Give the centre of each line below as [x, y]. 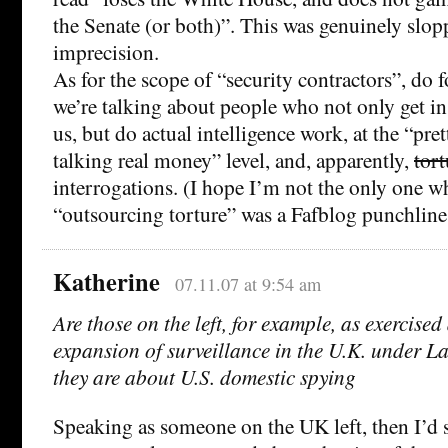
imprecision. [106, 52]
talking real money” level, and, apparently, [233, 160]
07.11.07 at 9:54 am [247, 284]
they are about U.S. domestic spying [204, 377]
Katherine [106, 282]
